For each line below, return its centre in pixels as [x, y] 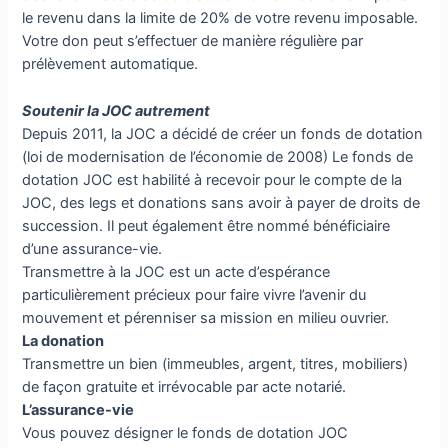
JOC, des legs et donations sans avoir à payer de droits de [221, 202]
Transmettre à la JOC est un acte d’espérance [176, 271]
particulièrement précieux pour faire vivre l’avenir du [194, 294]
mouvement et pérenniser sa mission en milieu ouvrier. [206, 317]
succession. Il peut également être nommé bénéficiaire [206, 225]
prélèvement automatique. [110, 64]
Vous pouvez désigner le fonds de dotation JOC [185, 432]
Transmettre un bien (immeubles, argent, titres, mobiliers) [215, 363]
